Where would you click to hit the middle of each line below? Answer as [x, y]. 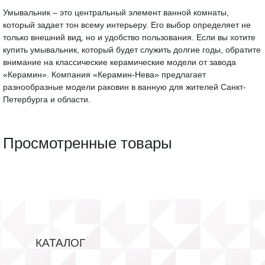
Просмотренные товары [88, 143]
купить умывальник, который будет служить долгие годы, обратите [132, 49]
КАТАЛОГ [60, 243]
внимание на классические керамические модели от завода [119, 62]
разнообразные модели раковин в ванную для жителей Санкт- [125, 87]
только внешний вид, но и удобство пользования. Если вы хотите [129, 37]
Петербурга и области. [47, 99]
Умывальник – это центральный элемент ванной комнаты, [116, 12]
